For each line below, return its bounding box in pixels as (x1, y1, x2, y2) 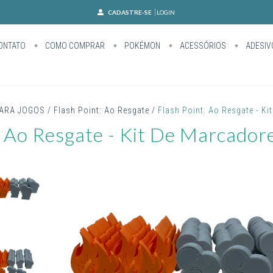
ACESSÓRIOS (178, 41, 227, 51)
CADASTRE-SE (108, 9, 152, 16)
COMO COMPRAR (43, 41, 105, 51)
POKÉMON (122, 41, 161, 51)
